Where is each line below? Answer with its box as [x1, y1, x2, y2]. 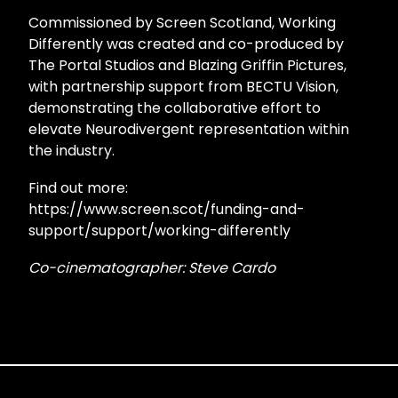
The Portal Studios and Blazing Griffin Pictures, [28, 54, 346, 76]
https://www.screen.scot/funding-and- [28, 198, 305, 219]
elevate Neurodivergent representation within [28, 118, 349, 139]
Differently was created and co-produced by [28, 33, 344, 54]
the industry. [28, 139, 115, 161]
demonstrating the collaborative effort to [28, 97, 321, 118]
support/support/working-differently [28, 219, 291, 241]
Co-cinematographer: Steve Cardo [28, 257, 275, 278]
